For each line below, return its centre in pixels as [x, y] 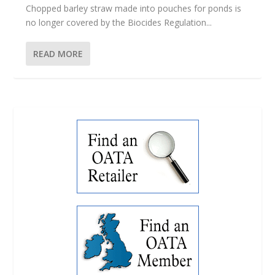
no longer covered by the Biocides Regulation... [119, 22]
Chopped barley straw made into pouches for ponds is [134, 8]
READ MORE [58, 53]
